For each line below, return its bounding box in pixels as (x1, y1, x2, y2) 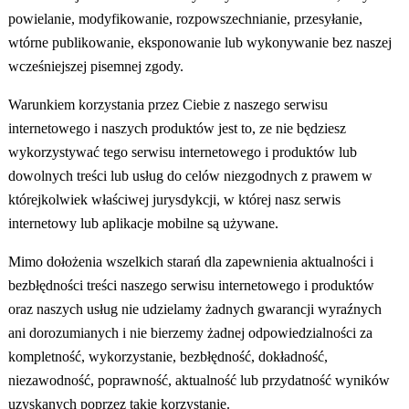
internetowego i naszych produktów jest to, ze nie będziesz (7, 121, 346, 137)
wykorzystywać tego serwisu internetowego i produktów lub (7, 144, 357, 161)
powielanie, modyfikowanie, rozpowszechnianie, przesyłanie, (7, 11, 362, 27)
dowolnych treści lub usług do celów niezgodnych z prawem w (7, 168, 372, 184)
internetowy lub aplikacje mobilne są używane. (7, 215, 278, 232)
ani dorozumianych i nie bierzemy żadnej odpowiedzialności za (7, 325, 372, 341)
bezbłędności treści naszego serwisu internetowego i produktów (7, 278, 374, 294)
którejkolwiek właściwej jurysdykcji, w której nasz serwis (7, 192, 341, 208)
